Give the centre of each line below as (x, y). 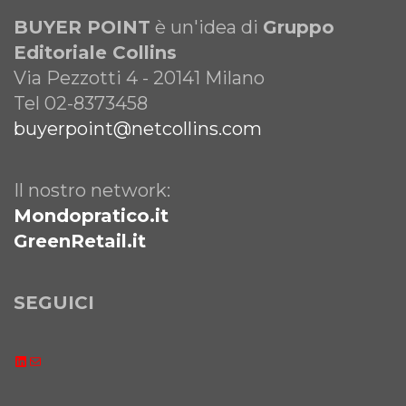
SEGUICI (54, 302)
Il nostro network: (92, 190)
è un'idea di (207, 27)
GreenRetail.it (80, 241)
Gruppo (299, 27)
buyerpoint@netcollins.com (138, 128)
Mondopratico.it (91, 215)
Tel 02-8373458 (81, 103)
